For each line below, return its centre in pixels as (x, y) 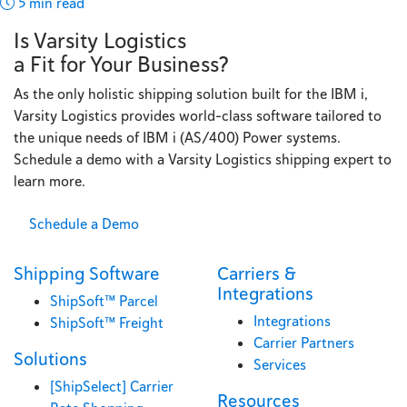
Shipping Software (87, 273)
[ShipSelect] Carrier (112, 386)
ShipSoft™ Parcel (104, 301)
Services (280, 364)
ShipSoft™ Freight (107, 323)
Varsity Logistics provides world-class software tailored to (198, 115)
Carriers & (257, 273)
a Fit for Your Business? (121, 64)
